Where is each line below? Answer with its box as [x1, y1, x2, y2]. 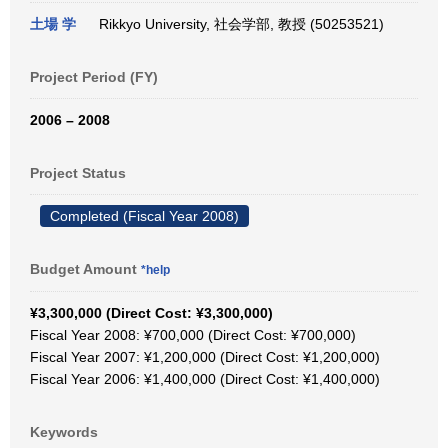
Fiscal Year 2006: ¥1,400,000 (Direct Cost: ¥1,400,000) [30, 371, 380, 387]
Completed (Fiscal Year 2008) [50, 208, 239, 224]
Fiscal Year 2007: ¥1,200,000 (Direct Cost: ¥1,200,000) [30, 349, 380, 365]
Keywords [30, 424, 98, 440]
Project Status [30, 165, 126, 181]
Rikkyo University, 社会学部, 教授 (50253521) [91, 16, 384, 32]
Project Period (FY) [30, 69, 158, 85]
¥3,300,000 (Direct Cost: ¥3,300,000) [30, 305, 273, 321]
